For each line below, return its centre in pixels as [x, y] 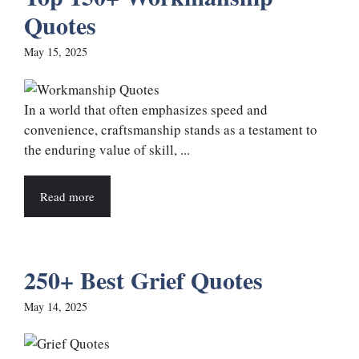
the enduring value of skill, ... [107, 149]
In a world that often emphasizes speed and [146, 109]
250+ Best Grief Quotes [143, 279]
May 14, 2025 [56, 306]
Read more [67, 196]
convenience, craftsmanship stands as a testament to [171, 129]
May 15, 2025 [56, 52]
